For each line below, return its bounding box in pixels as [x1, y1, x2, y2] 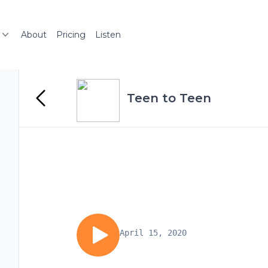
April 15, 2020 [120, 228, 187, 237]
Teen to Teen [127, 91, 211, 105]
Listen [95, 29, 121, 40]
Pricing [56, 29, 86, 40]
